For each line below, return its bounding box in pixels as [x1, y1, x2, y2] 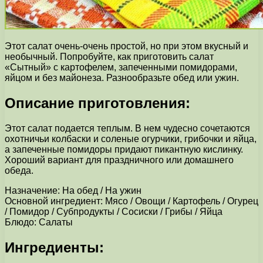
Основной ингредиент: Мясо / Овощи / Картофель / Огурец [5, 195, 258, 206]
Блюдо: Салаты [5, 217, 73, 227]
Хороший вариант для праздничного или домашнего [5, 154, 234, 165]
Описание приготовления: [5, 95, 190, 111]
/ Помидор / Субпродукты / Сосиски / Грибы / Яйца [5, 206, 222, 217]
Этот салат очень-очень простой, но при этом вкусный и [5, 41, 248, 51]
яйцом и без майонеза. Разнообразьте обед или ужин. [5, 72, 239, 83]
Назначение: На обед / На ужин [5, 185, 141, 195]
